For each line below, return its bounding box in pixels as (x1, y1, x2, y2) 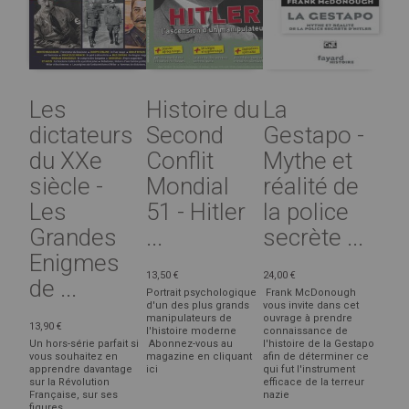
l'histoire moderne (146, 325, 237, 338)
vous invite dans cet (263, 299, 360, 312)
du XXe (29, 147, 102, 175)
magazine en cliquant (146, 351, 253, 363)
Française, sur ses (29, 389, 118, 402)
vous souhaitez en (29, 351, 118, 363)
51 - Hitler (146, 198, 246, 226)
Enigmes (29, 249, 120, 278)
